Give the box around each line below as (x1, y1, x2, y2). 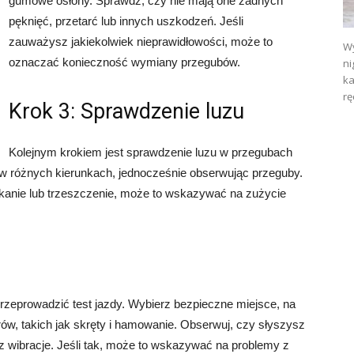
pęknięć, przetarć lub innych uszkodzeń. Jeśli (9, 13, 243, 28)
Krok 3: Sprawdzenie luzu (9, 98, 244, 124)
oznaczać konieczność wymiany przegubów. (9, 55, 240, 69)
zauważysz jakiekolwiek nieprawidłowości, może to (9, 34, 273, 48)
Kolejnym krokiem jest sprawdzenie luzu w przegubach (9, 145, 292, 159)
